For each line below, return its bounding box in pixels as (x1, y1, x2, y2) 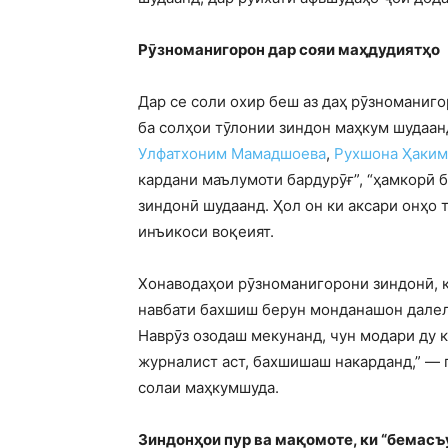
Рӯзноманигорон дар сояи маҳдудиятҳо (138, 40, 440, 60)
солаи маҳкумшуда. (138, 378, 279, 398)
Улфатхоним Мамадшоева (138, 144, 326, 164)
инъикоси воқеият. (138, 222, 274, 242)
